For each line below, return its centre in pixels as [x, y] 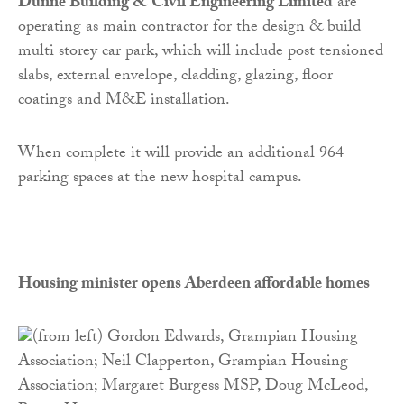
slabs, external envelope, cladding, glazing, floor [175, 78]
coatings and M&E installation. [124, 102]
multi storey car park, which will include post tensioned [201, 53]
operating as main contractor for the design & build [189, 29]
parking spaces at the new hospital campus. [160, 179]
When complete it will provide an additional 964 [181, 155]
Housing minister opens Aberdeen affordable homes [194, 286]
